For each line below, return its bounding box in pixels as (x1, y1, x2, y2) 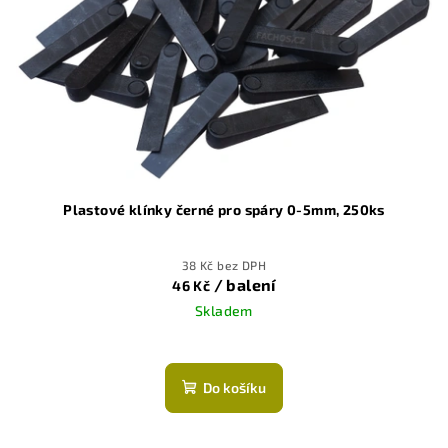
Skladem (195, 302, 253, 320)
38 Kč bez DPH (181, 258, 267, 273)
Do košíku (203, 379, 266, 397)
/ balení (213, 275, 276, 295)
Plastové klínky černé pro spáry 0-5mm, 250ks (63, 201, 385, 219)
